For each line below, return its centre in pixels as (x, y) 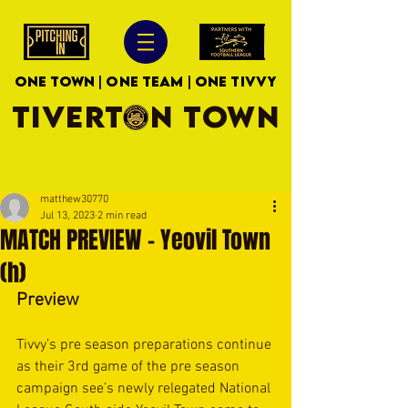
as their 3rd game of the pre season (130, 367)
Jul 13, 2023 (67, 216)
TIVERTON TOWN (146, 116)
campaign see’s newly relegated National (145, 389)
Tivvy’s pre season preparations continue (146, 345)
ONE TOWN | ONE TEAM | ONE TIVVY (146, 81)
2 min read (122, 216)
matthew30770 (74, 199)
